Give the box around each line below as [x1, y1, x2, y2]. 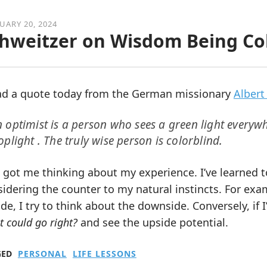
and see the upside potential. [77, 215, 228, 229]
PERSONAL [17, 248, 67, 259]
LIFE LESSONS [72, 248, 136, 259]
